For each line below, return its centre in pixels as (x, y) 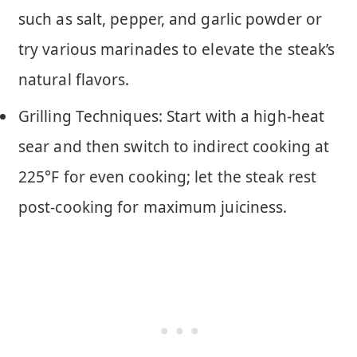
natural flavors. (74, 79)
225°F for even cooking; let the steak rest (167, 177)
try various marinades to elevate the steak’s (177, 49)
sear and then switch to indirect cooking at (174, 146)
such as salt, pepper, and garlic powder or (170, 19)
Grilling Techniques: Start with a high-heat (172, 116)
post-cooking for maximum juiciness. (153, 207)
